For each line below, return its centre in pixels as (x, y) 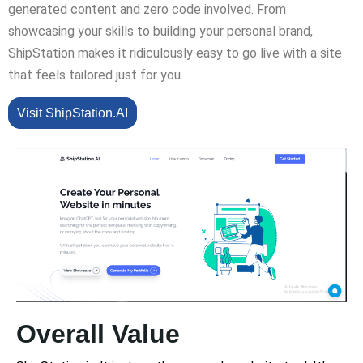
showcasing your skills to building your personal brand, (160, 31)
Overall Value (98, 334)
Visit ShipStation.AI (73, 113)
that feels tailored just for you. (96, 75)
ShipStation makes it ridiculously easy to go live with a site (175, 53)
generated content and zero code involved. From (147, 9)
